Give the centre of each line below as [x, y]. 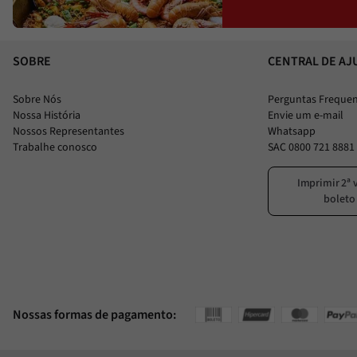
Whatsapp [292, 131]
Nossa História [47, 116]
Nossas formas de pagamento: [94, 315]
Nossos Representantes [69, 131]
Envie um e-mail [306, 116]
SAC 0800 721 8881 [311, 147]
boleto [339, 199]
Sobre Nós [37, 100]
